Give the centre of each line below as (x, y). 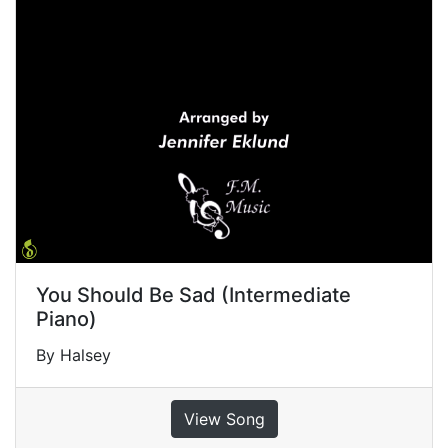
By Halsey (73, 354)
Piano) (66, 318)
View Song (224, 418)
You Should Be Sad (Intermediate (193, 294)
